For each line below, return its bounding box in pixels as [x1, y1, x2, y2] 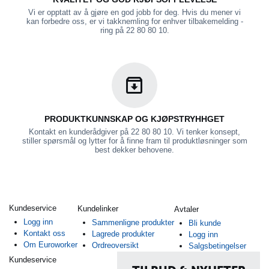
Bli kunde [189, 219, 221, 228]
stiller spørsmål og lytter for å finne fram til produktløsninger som [22, 136, 247, 146]
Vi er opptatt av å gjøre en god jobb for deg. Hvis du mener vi [28, 8, 241, 17]
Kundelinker [77, 204, 118, 214]
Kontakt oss [23, 229, 65, 238]
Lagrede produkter [92, 229, 154, 239]
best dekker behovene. [95, 145, 174, 155]
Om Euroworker [23, 240, 77, 250]
